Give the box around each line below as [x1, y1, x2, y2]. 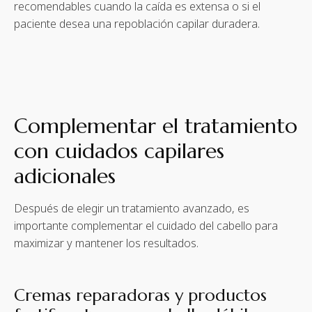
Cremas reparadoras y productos [14, 285, 267, 306]
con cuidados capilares [14, 138, 224, 164]
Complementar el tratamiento [14, 113, 297, 139]
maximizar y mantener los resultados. [14, 235, 198, 251]
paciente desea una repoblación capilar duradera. [14, 16, 260, 32]
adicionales [14, 163, 116, 189]
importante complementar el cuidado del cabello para [14, 218, 278, 234]
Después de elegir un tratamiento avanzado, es [14, 201, 249, 217]
